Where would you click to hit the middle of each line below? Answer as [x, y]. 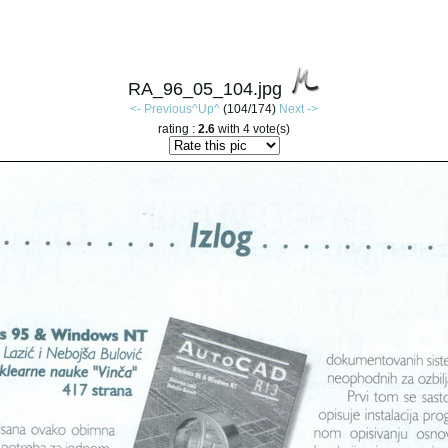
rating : [178, 129]
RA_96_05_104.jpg [205, 89]
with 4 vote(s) [252, 129]
